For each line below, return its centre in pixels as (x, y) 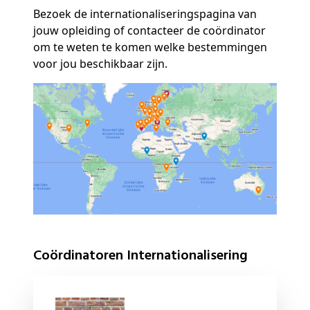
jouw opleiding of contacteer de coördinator (149, 30)
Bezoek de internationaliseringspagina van (145, 13)
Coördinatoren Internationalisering (145, 256)
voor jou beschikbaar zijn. (100, 63)
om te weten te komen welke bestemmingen (150, 47)
